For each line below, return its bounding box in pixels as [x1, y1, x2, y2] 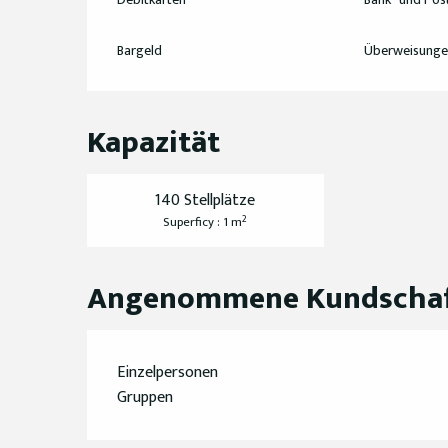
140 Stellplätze [155, 187, 256, 215]
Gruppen [117, 384, 174, 412]
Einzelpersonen [117, 359, 219, 387]
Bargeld [117, 39, 163, 63]
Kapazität [87, 117, 221, 169]
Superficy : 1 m [163, 212, 243, 234]
